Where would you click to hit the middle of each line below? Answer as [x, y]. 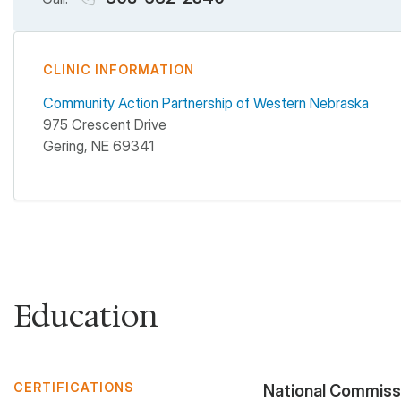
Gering [64, 146]
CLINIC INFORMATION [119, 69]
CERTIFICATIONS [73, 388]
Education [86, 317]
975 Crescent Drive [105, 124]
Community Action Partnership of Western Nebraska [206, 103]
